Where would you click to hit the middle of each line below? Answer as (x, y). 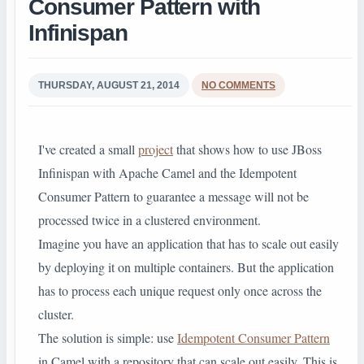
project (156, 149)
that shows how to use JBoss (247, 149)
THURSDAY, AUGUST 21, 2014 (109, 85)
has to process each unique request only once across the (180, 291)
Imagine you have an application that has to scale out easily (188, 244)
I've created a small (88, 149)
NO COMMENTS (238, 85)
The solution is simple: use (108, 338)
